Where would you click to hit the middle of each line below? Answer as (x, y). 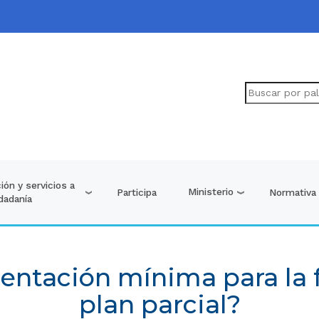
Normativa (293, 192)
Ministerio (211, 192)
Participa (137, 192)
